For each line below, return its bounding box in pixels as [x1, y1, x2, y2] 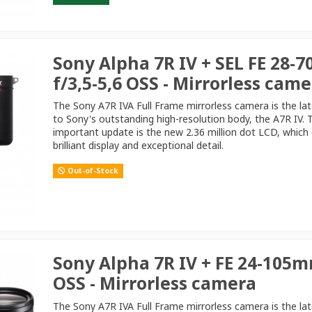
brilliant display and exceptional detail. [53, 139, 224, 153]
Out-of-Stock [65, 166, 119, 176]
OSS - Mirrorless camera [53, 272, 257, 295]
